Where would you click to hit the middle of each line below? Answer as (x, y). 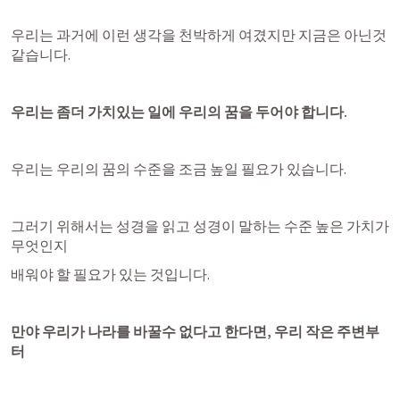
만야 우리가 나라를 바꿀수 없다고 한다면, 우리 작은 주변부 (195, 331)
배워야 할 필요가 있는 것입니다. (110, 274)
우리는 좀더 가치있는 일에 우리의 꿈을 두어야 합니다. (179, 112)
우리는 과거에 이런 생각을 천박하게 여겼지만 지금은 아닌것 (199, 35)
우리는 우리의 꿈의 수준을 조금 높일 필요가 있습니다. (179, 169)
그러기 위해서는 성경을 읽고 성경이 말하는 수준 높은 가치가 (200, 226)
